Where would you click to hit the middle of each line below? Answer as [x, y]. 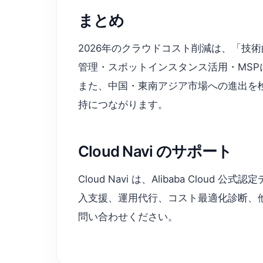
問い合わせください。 [128, 216]
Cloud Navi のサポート [155, 151]
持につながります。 [123, 104]
